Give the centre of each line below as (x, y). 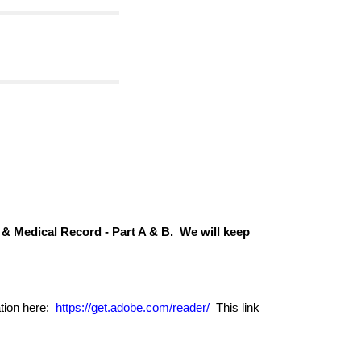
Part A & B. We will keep (180, 232)
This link (234, 308)
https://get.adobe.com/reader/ (132, 308)
